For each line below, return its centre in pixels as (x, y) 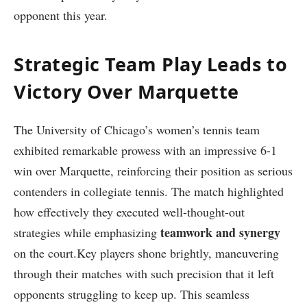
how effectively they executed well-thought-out (129, 212)
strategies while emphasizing (87, 233)
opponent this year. (61, 15)
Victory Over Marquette (126, 91)
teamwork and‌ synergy (220, 233)
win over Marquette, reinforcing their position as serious (153, 171)
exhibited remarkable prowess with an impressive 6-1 (145, 150)
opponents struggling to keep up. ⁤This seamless (132, 294)
